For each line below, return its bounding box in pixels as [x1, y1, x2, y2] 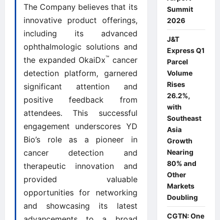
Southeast [166, 113, 201, 122]
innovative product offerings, [24, 15, 137, 26]
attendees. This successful [24, 108, 137, 118]
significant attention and [24, 82, 137, 92]
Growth [166, 136, 192, 145]
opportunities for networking [24, 188, 137, 198]
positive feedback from [24, 95, 137, 105]
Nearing [166, 147, 193, 156]
